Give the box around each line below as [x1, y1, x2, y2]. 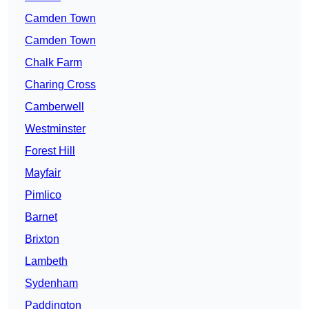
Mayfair [25, 167, 61, 179]
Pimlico [25, 189, 61, 201]
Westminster [25, 123, 86, 135]
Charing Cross [25, 79, 96, 91]
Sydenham [25, 277, 78, 290]
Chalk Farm [25, 57, 82, 69]
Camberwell [25, 101, 84, 113]
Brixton [25, 233, 59, 246]
